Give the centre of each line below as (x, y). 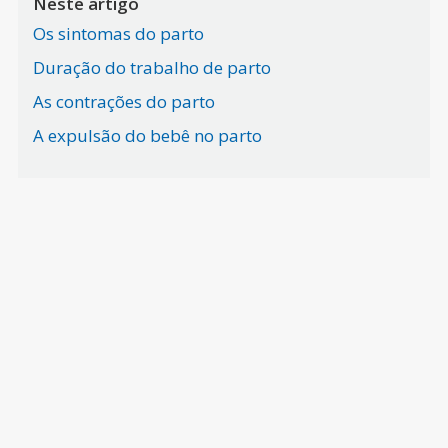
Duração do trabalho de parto (151, 67)
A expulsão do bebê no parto (147, 135)
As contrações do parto (123, 101)
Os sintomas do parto (118, 33)
